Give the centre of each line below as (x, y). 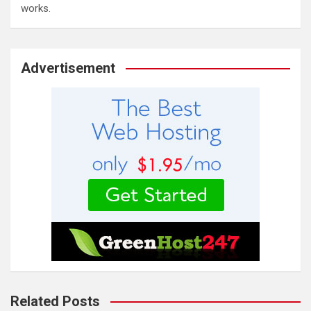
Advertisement (68, 68)
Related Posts (55, 301)
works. (36, 8)
